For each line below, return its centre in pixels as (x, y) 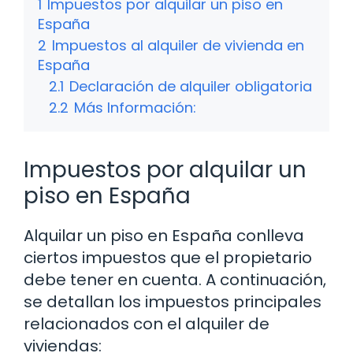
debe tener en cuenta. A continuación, (175, 279)
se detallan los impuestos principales (173, 301)
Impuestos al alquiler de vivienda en (178, 45)
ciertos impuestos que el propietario (168, 257)
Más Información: (135, 107)
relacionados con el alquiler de (147, 323)
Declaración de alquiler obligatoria (191, 86)
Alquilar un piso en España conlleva (164, 235)
